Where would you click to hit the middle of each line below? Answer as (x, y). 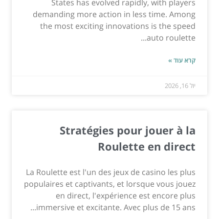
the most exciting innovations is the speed (118, 26)
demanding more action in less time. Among (114, 14)
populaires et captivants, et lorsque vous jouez (110, 184)
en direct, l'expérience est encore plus (126, 195)
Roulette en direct (147, 146)
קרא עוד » (182, 60)
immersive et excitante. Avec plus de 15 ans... (116, 207)
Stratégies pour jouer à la (128, 130)
